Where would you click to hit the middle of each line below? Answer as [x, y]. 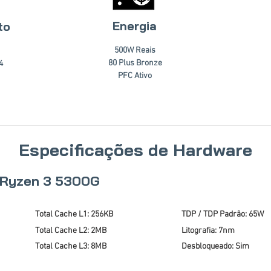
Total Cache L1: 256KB [74, 214]
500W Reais [135, 51]
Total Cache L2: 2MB [71, 231]
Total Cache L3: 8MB [71, 247]
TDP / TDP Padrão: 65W [223, 214]
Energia [135, 26]
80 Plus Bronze [135, 63]
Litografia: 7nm [208, 231]
